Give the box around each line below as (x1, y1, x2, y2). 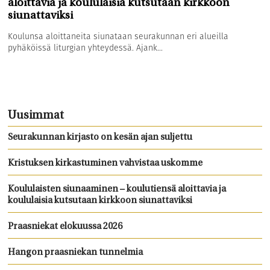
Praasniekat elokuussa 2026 (8, 222, 123, 232)
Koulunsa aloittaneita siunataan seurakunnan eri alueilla (8, 30, 229, 43)
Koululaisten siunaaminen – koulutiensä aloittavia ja (8, 185, 227, 195)
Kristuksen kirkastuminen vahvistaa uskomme (8, 159, 203, 169)
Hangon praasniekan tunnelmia (8, 248, 143, 258)
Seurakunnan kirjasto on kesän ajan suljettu (8, 133, 193, 143)
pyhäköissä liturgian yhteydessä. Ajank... (8, 42, 163, 54)
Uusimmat (8, 110, 64, 122)
